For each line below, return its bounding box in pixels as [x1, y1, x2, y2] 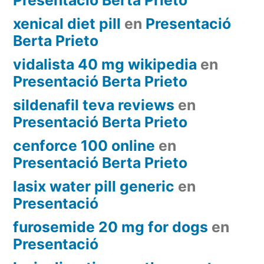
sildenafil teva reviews [13, 95, 174, 114]
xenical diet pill [13, 14, 121, 32]
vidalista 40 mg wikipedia [13, 55, 197, 73]
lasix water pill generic [13, 177, 174, 195]
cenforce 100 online [13, 136, 155, 154]
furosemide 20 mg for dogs [13, 217, 208, 236]
